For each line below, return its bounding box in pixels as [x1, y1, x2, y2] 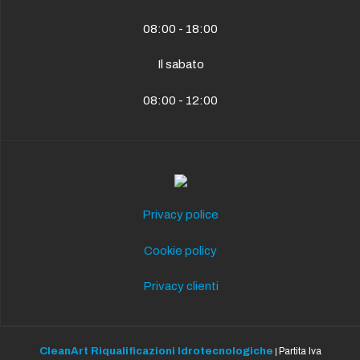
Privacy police [142, 208, 219, 222]
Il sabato [157, 58, 204, 72]
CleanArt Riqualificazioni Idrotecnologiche [39, 345, 273, 358]
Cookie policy [144, 243, 217, 257]
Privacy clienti [142, 280, 219, 293]
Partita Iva [278, 346, 321, 358]
